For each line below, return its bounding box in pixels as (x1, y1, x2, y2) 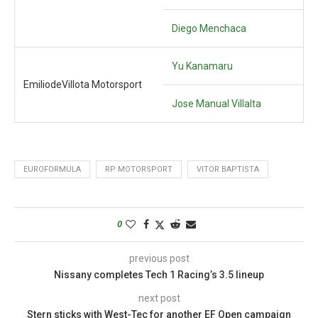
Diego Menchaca (172, 23, 246, 34)
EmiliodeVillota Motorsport (23, 79, 142, 90)
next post (138, 292, 180, 304)
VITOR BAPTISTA (197, 165, 259, 174)
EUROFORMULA (23, 165, 81, 174)
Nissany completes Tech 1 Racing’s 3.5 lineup (54, 269, 264, 280)
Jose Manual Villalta (172, 98, 261, 109)
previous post (128, 253, 190, 264)
